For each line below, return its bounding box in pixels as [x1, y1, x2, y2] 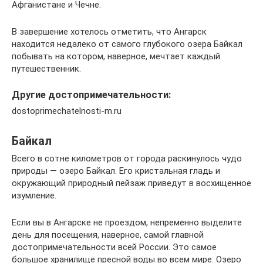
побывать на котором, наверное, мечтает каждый [12, 51, 220, 62]
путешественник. [12, 63, 81, 74]
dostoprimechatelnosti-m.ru [12, 106, 122, 117]
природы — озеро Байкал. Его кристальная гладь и [12, 166, 220, 177]
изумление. [12, 190, 56, 201]
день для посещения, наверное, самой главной [12, 230, 204, 241]
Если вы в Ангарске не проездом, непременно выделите [12, 217, 242, 228]
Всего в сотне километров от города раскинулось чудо [12, 153, 242, 164]
